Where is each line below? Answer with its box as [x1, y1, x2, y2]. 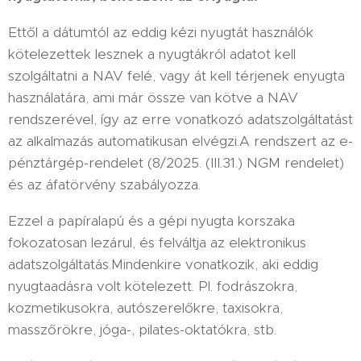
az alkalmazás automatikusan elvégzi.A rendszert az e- [8, 131, 353, 150]
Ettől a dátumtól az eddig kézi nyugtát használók [8, 23, 313, 41]
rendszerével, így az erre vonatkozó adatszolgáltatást [8, 110, 353, 128]
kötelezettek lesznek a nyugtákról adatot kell [8, 44, 296, 63]
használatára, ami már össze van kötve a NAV [8, 88, 298, 106]
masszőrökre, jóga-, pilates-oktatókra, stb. [8, 320, 276, 338]
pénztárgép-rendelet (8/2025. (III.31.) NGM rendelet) [8, 153, 344, 172]
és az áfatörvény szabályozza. [8, 175, 201, 193]
